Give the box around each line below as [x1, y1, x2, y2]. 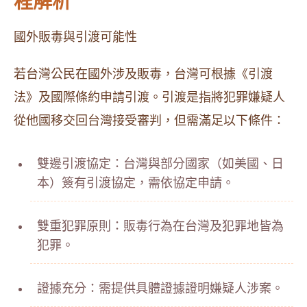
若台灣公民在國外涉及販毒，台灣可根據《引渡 [14, 67, 273, 81]
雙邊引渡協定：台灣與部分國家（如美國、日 [37, 157, 284, 171]
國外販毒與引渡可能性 [14, 30, 137, 44]
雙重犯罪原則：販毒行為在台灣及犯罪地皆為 [37, 219, 284, 233]
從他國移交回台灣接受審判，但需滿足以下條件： [14, 114, 285, 127]
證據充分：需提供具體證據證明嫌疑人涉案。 [37, 282, 284, 295]
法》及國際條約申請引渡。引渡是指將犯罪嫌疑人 [14, 90, 285, 104]
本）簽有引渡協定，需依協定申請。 [37, 176, 234, 190]
